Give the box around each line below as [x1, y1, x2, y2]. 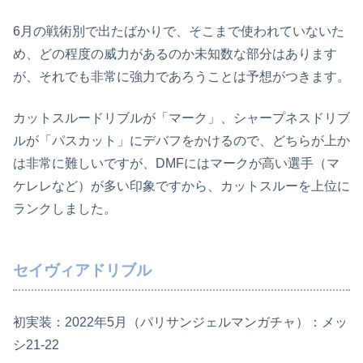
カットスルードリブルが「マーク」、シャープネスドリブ [13, 110, 350, 125]
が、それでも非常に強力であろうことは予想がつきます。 [13, 70, 350, 84]
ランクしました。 [13, 201, 117, 216]
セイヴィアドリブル [13, 261, 152, 279]
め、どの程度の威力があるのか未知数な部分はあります [13, 47, 337, 62]
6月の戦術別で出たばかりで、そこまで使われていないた [13, 24, 344, 39]
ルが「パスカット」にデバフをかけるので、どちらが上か [13, 133, 350, 147]
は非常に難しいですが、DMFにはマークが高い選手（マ [13, 156, 340, 170]
